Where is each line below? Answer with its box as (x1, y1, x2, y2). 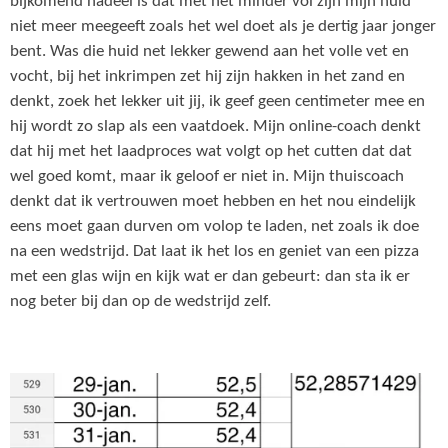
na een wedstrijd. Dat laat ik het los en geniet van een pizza (10, 244, 419, 261)
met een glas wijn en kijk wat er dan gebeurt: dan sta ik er (10, 269, 410, 286)
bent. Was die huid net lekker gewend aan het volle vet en (10, 44, 409, 61)
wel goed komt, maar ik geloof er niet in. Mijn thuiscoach (10, 169, 404, 186)
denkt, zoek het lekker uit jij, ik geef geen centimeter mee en (10, 94, 425, 111)
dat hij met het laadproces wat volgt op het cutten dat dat (10, 144, 412, 161)
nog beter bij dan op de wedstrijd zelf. (10, 294, 275, 311)
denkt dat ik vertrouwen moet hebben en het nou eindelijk (10, 194, 416, 211)
